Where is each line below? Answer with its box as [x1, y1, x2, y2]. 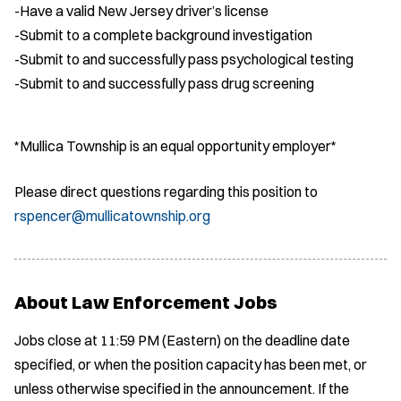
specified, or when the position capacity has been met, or [14, 354, 367, 373]
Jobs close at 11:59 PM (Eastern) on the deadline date [14, 330, 350, 349]
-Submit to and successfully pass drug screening [14, 73, 314, 92]
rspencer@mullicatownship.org [14, 206, 210, 225]
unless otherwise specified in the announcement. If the [14, 379, 349, 397]
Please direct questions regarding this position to [14, 182, 318, 200]
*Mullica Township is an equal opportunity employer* [14, 136, 337, 155]
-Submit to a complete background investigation [14, 25, 312, 44]
